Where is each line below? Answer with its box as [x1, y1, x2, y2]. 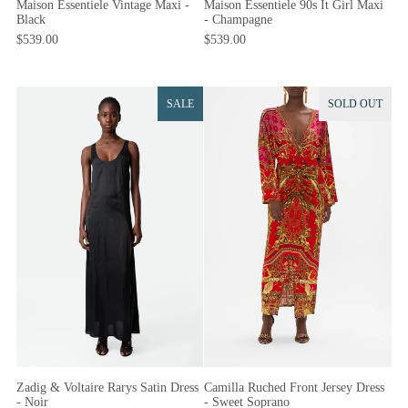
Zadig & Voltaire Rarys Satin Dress [15, 381, 199, 395]
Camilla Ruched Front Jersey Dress [204, 381, 385, 395]
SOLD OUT [327, 97, 382, 110]
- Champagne [204, 12, 273, 26]
